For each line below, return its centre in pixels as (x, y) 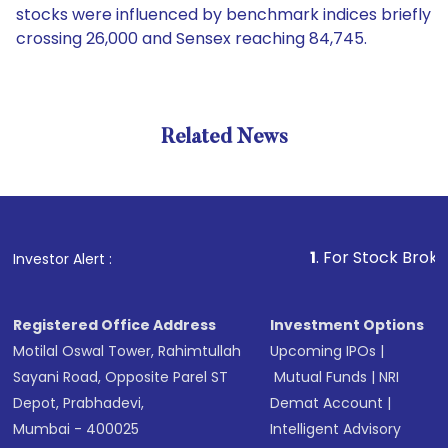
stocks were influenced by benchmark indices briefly (223, 14)
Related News (224, 138)
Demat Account (327, 403)
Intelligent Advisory (336, 429)
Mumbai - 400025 (76, 429)
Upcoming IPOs (323, 351)
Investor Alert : (63, 259)
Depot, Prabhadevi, (79, 403)
